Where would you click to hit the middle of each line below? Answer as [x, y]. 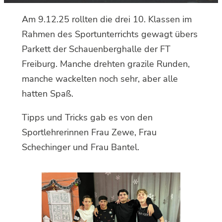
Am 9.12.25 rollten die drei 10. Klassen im [107, 19]
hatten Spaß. [49, 94]
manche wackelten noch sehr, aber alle [100, 79]
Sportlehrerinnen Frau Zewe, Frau [89, 132]
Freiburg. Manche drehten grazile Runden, [106, 64]
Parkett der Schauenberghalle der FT [96, 49]
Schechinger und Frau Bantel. [81, 147]
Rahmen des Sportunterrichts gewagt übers [110, 34]
